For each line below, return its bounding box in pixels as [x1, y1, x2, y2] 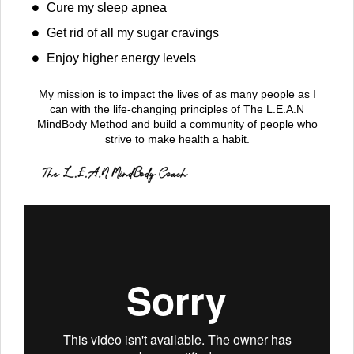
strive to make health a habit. [104, 133, 250, 146]
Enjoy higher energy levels [47, 51, 196, 66]
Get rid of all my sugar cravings [47, 26, 219, 40]
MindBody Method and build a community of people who [36, 118, 318, 131]
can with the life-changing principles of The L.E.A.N [50, 103, 304, 116]
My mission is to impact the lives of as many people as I [38, 88, 316, 101]
